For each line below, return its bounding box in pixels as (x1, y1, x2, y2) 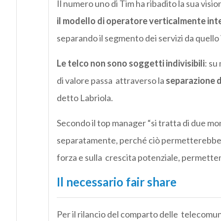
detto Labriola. (56, 92, 113, 104)
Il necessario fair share (56, 175, 177, 189)
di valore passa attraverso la (56, 75, 166, 86)
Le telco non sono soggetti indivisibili (56, 58, 205, 69)
